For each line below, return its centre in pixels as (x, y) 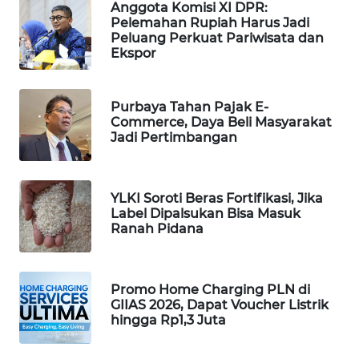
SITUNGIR (55, 262)
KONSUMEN (61, 33)
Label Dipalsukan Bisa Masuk (206, 213)
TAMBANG (56, 203)
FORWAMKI (59, 75)
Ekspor (133, 54)
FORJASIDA (58, 160)
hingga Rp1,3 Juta (168, 320)
